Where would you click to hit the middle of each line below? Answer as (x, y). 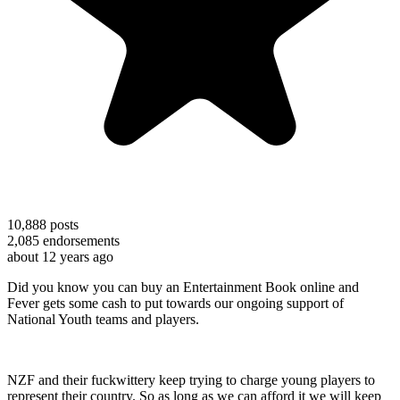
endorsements (79, 240)
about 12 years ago (60, 256)
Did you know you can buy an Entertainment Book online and (183, 287)
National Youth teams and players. (103, 319)
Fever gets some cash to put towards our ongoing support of (175, 303)
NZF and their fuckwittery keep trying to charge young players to (191, 379)
